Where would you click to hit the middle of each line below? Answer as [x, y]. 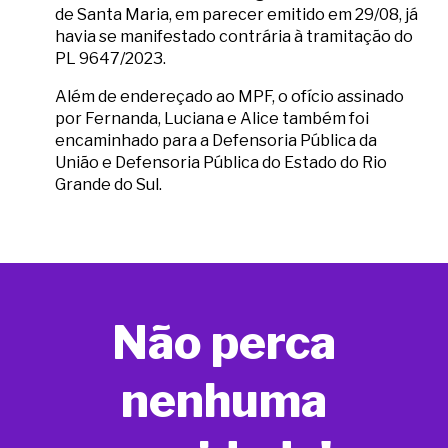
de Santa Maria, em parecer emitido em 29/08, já [236, 15]
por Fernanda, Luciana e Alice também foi [212, 119]
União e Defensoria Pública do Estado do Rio [221, 163]
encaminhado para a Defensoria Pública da [216, 141]
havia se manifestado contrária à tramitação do [234, 37]
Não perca [224, 342]
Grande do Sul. [108, 185]
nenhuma [224, 400]
